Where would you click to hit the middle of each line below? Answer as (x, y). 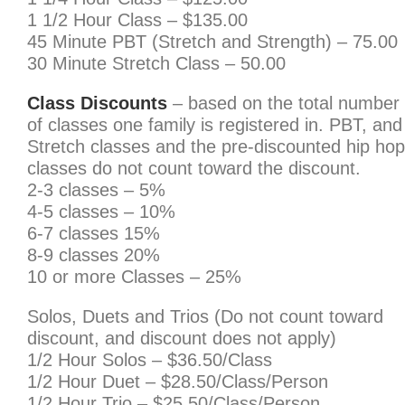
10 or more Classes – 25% (134, 277)
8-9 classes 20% (94, 255)
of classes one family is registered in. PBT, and (215, 125)
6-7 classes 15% (94, 233)
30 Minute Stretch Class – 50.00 (156, 63)
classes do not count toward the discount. (194, 168)
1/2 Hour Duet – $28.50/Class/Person (178, 381)
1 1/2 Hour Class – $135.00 (137, 20)
